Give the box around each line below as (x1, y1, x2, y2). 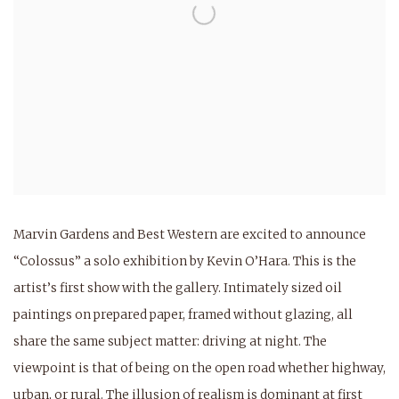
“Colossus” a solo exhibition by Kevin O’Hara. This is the (13, 254, 356, 269)
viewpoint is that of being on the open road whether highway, (13, 361, 386, 376)
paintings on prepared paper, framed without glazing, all (13, 307, 353, 322)
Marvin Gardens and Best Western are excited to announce (13, 227, 366, 242)
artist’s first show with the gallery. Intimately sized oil (13, 281, 342, 296)
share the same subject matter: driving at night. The (13, 334, 327, 349)
